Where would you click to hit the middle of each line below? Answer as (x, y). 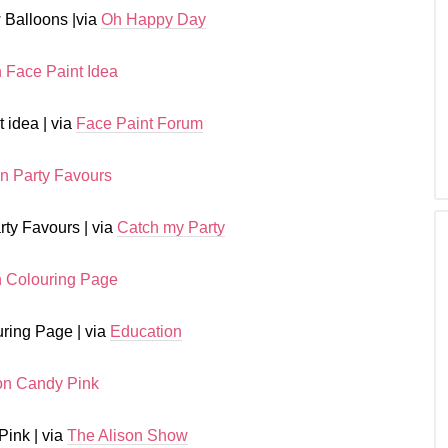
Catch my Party (171, 227)
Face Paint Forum (139, 123)
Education (146, 331)
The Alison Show (127, 435)
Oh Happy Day (153, 19)
